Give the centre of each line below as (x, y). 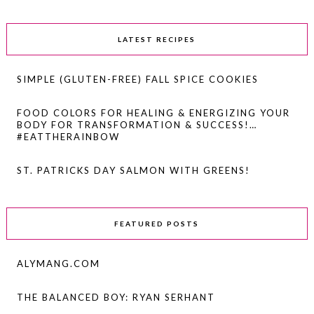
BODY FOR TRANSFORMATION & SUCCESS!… (137, 124)
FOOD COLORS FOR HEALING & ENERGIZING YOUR (153, 112)
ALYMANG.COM (58, 263)
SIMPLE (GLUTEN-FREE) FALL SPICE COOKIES (137, 79)
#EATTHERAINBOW (68, 136)
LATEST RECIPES (157, 39)
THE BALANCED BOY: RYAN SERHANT (116, 297)
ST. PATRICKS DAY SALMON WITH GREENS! (133, 170)
